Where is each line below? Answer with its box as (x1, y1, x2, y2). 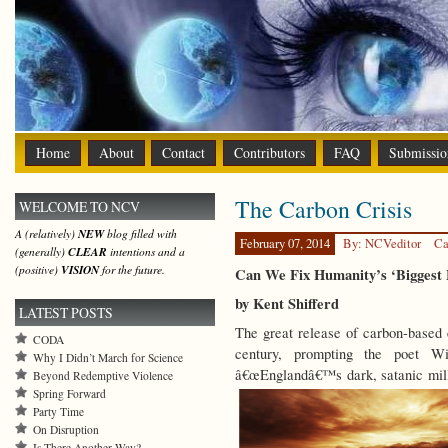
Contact (162, 142, 206, 162)
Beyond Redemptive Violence (33, 368, 173, 383)
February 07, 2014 (240, 235, 330, 253)
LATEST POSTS (19, 303, 113, 322)
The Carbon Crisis (235, 193, 412, 225)
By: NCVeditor (343, 235, 424, 253)
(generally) (15, 244, 68, 259)
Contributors (234, 142, 306, 162)
